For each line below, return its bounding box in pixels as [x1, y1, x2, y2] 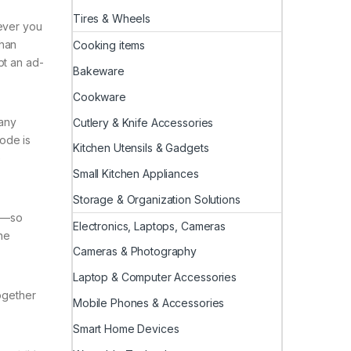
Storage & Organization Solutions [73, 192, 241, 206]
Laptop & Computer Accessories [73, 270, 237, 284]
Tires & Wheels [73, 12, 151, 26]
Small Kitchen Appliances [73, 167, 199, 181]
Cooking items [73, 38, 146, 52]
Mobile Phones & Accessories [73, 295, 225, 309]
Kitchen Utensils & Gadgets [73, 141, 209, 155]
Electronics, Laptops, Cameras [73, 219, 226, 233]
